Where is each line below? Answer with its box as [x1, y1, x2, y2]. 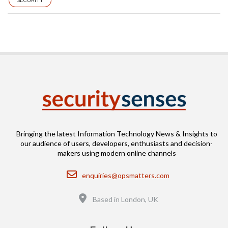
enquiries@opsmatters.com [81, 171, 169, 180]
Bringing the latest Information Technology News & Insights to [16, 129, 217, 138]
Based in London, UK [93, 195, 158, 204]
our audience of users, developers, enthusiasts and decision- [20, 139, 213, 148]
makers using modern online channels [57, 149, 176, 157]
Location [87, 190, 115, 199]
